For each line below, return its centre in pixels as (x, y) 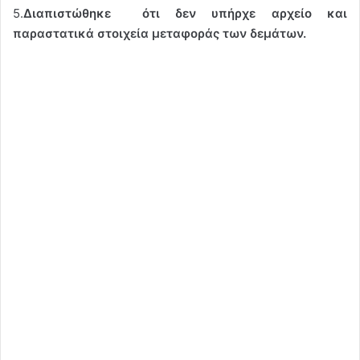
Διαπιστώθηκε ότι (92, 13)
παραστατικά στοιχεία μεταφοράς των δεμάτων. (160, 33)
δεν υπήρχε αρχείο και (262, 13)
